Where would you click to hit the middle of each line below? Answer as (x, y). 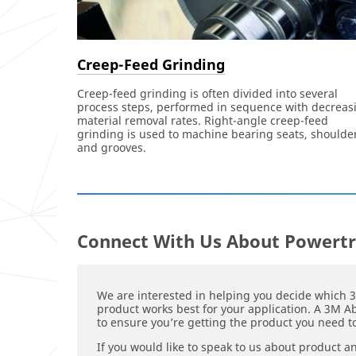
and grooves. (112, 147)
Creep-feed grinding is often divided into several (207, 93)
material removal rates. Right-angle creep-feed (203, 120)
